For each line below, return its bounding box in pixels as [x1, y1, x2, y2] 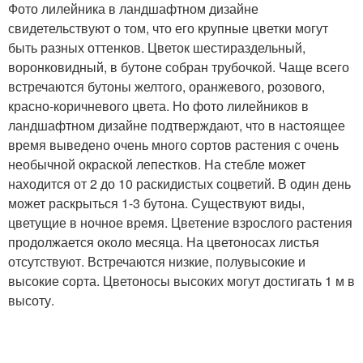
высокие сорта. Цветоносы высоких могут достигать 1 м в [8, 271, 355, 290]
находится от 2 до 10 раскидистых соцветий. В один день [8, 173, 351, 193]
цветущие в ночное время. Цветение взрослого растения [8, 212, 352, 232]
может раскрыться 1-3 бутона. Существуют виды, [8, 193, 305, 212]
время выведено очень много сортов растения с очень [8, 135, 339, 154]
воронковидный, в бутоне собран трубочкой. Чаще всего [8, 57, 349, 76]
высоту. [8, 290, 54, 310]
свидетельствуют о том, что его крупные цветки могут [8, 18, 328, 37]
